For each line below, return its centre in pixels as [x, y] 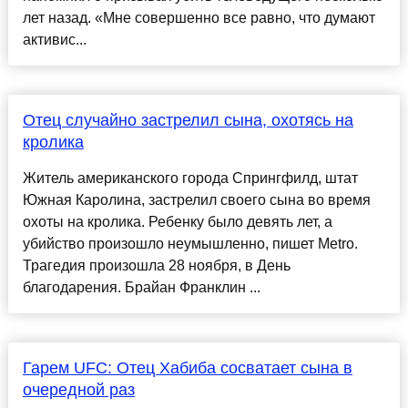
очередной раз [78, 390]
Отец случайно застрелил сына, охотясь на [188, 121]
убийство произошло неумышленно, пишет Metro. [190, 244]
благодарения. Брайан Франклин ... [141, 288]
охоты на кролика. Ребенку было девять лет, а [177, 222]
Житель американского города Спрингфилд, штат [190, 178]
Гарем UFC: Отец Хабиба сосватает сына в [187, 368]
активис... [54, 40]
